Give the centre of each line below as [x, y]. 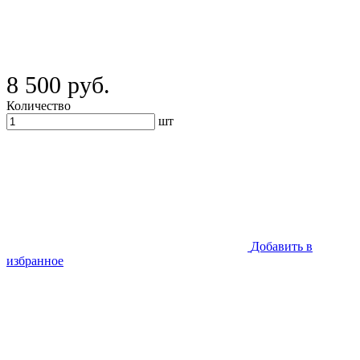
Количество [39, 105]
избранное [35, 260]
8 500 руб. [58, 84]
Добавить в [282, 246]
